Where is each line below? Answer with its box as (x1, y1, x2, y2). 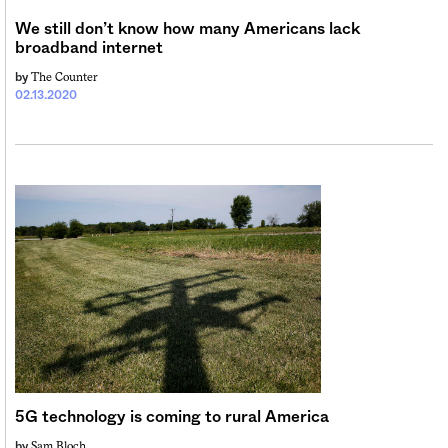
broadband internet (15, 39, 163, 56)
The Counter (31, 69, 98, 84)
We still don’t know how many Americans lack (15, 20, 360, 37)
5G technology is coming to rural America (15, 408, 329, 425)
